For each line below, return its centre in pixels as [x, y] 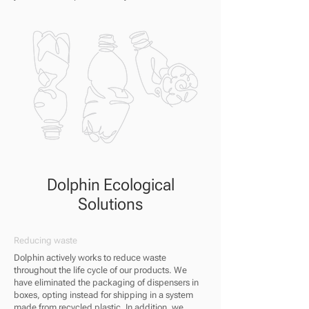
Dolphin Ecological [110, 185]
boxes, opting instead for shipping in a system [103, 295]
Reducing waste [46, 240]
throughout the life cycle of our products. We [100, 270]
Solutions [110, 204]
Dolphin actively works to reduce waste [90, 258]
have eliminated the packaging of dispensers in [106, 282]
